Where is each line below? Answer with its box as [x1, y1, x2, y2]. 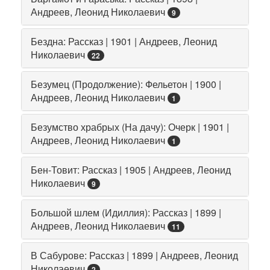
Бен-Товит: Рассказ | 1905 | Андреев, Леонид [31, 162, 231, 177]
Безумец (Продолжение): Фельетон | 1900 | [31, 77, 221, 91]
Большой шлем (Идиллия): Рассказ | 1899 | [31, 205, 221, 219]
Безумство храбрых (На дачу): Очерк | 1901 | [31, 119, 229, 134]
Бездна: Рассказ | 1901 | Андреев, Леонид [31, 34, 217, 48]
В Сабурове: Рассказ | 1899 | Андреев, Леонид [31, 248, 238, 262]
